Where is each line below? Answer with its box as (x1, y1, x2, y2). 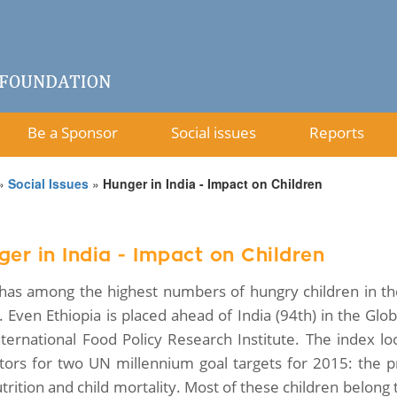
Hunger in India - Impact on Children (103, 175, 323, 192)
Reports (309, 122, 364, 143)
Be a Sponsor (27, 122, 118, 143)
